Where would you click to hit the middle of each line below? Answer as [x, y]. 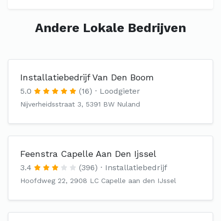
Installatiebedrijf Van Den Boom [87, 77]
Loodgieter [120, 91]
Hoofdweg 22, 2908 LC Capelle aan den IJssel [98, 181]
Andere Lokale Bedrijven [110, 28]
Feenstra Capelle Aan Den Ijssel [88, 154]
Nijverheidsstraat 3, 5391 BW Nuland [80, 104]
